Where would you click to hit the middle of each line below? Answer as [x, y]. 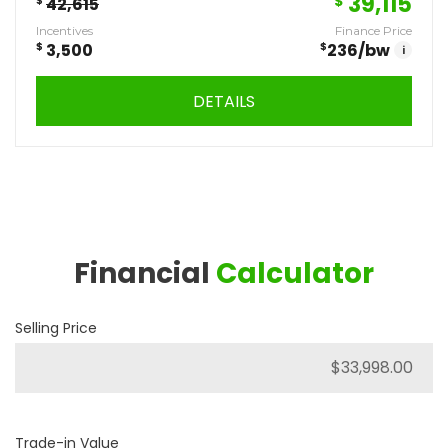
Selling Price [56, 327]
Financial [145, 273]
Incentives [64, 30]
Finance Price [373, 30]
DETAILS [224, 101]
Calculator [295, 273]
